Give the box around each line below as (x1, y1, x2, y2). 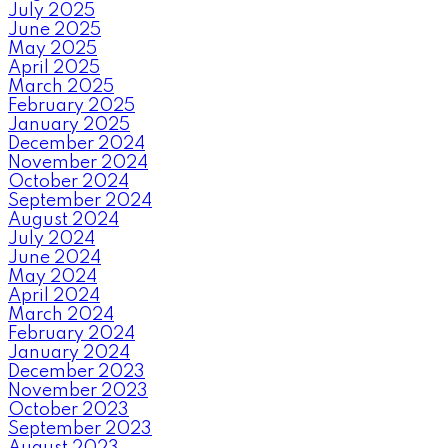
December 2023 (8, 362, 145, 381)
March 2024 (8, 305, 114, 324)
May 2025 (8, 39, 97, 58)
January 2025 (8, 115, 130, 134)
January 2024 (8, 343, 130, 362)
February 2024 (8, 324, 135, 343)
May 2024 (8, 267, 97, 286)
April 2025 (8, 58, 100, 77)
